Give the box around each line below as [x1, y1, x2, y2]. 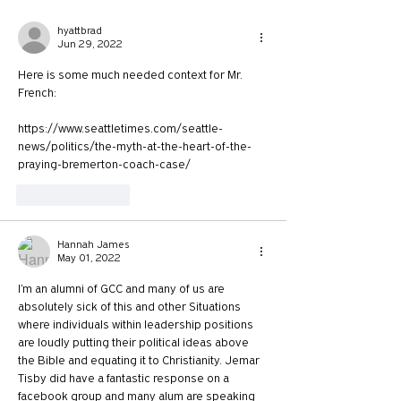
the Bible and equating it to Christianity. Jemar [18, 353, 262, 368]
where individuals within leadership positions [18, 317, 256, 332]
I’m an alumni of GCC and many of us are [18, 281, 227, 296]
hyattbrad [57, 24, 102, 38]
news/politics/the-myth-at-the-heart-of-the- [18, 139, 252, 154]
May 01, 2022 [57, 252, 121, 265]
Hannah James [57, 238, 129, 252]
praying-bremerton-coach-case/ [18, 157, 191, 172]
